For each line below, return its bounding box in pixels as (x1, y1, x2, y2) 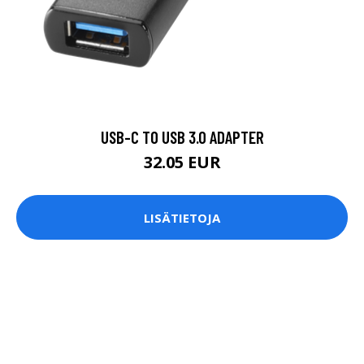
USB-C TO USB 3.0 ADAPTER (100, 127, 264, 148)
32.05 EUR (143, 151, 221, 174)
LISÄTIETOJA (144, 209, 220, 226)
